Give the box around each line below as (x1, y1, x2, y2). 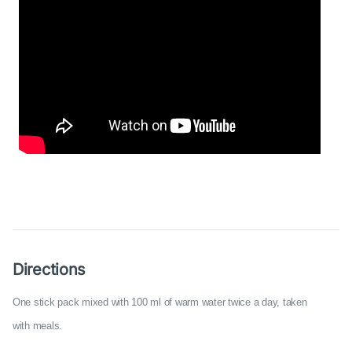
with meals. (13, 320, 63, 332)
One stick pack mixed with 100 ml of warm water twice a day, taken (13, 296, 307, 309)
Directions (13, 260, 86, 280)
